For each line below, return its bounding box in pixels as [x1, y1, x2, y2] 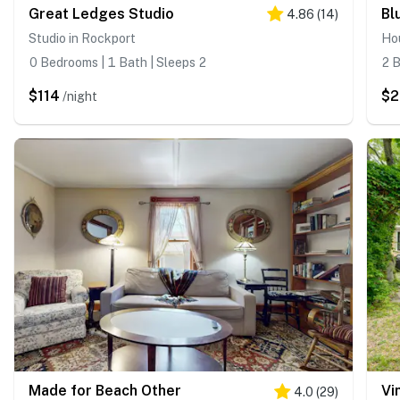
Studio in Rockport [29, 30, 136, 46]
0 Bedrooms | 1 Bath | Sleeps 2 [29, 54, 206, 70]
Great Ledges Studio [29, 4, 174, 22]
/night [62, 88, 97, 104]
